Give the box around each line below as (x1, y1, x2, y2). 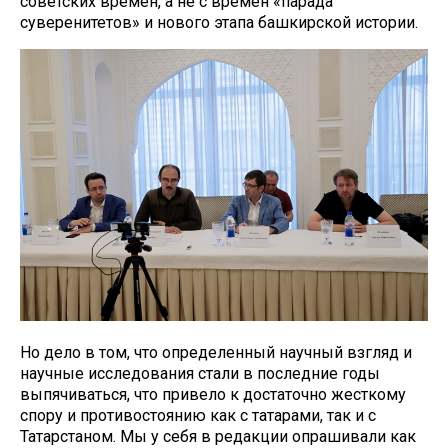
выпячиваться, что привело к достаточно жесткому (20, 385, 406, 404)
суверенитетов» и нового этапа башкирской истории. (20, 13, 418, 32)
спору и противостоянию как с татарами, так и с (20, 406, 376, 425)
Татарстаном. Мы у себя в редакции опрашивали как (20, 427, 416, 446)
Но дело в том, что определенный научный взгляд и (20, 343, 412, 362)
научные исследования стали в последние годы (20, 364, 380, 383)
